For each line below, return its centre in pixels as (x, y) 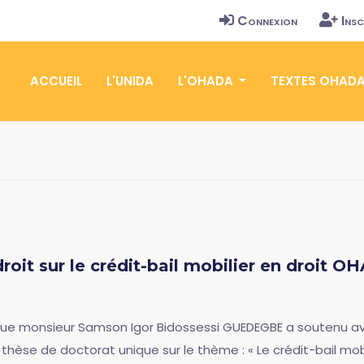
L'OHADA (207, 81)
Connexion (267, 21)
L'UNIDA (130, 81)
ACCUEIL (56, 81)
